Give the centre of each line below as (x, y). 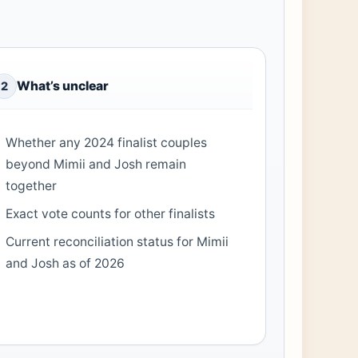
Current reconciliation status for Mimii (117, 241)
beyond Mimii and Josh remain (96, 164)
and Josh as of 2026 (66, 263)
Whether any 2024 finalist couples (107, 142)
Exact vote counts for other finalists (111, 213)
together (32, 185)
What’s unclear (63, 86)
